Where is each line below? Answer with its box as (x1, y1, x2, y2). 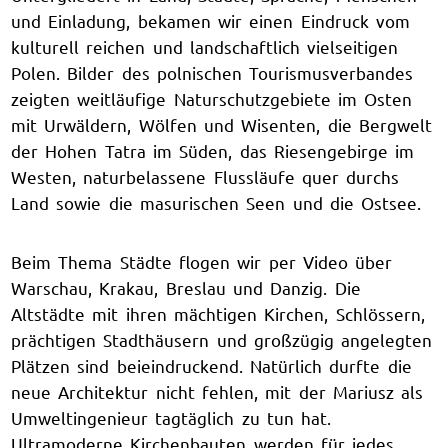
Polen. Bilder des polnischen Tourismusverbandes (11, 61, 414, 83)
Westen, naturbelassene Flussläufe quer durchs (11, 165, 400, 187)
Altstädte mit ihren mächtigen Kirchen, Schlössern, (11, 302, 425, 324)
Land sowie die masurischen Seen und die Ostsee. (11, 191, 422, 213)
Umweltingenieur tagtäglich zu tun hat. (11, 406, 332, 428)
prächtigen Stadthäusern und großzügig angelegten (11, 328, 433, 350)
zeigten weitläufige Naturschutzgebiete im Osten (11, 87, 413, 109)
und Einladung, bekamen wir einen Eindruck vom (11, 9, 410, 31)
